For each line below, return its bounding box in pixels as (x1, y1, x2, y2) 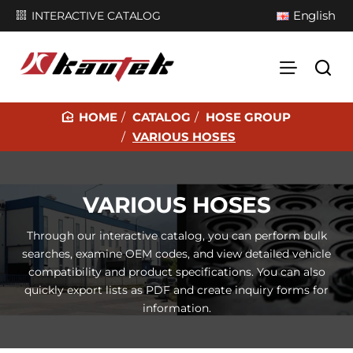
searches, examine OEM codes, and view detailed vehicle (22, 246, 331, 261)
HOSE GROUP (206, 110, 291, 124)
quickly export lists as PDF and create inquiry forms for (24, 282, 329, 297)
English (292, 8, 336, 23)
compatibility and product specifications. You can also (28, 264, 325, 279)
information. (142, 300, 211, 315)
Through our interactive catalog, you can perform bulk (26, 228, 327, 243)
